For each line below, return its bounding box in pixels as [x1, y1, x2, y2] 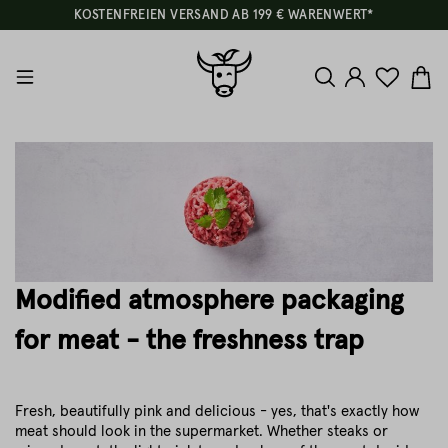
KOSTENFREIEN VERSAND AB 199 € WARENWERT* [74, 9, 374, 22]
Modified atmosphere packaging [15, 288, 404, 315]
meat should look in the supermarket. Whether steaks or [15, 424, 388, 439]
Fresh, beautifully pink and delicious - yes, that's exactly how [15, 404, 419, 419]
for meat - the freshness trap [15, 328, 364, 355]
